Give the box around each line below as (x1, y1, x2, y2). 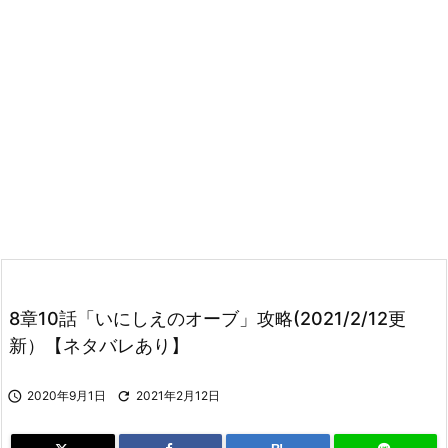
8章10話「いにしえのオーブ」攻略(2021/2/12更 (9, 307, 406, 329)
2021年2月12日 (136, 387, 220, 403)
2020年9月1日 (27, 387, 106, 403)
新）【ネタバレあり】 (9, 334, 189, 356)
